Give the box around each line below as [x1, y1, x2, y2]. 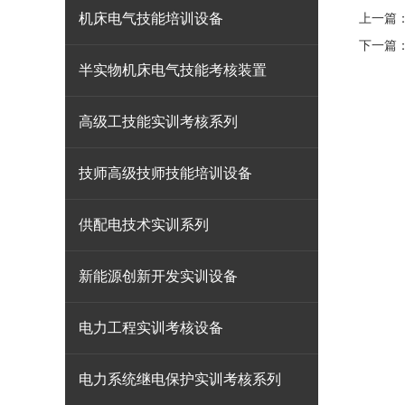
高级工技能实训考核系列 [79, 114, 238, 129]
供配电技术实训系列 [79, 217, 209, 232]
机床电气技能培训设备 [79, 11, 223, 26]
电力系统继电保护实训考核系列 [79, 372, 281, 387]
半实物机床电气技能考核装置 [79, 62, 267, 78]
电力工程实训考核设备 [79, 320, 223, 335]
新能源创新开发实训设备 [79, 268, 238, 284]
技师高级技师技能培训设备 [79, 165, 252, 181]
